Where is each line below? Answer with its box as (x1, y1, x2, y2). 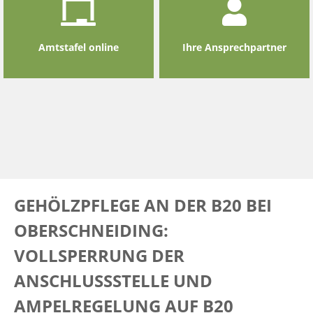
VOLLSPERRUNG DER (14, 244, 184, 267)
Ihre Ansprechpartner (182, 40, 287, 54)
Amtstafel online (38, 40, 119, 54)
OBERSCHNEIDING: (14, 219, 168, 242)
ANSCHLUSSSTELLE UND (14, 269, 212, 292)
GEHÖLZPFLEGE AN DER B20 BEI (14, 194, 272, 217)
